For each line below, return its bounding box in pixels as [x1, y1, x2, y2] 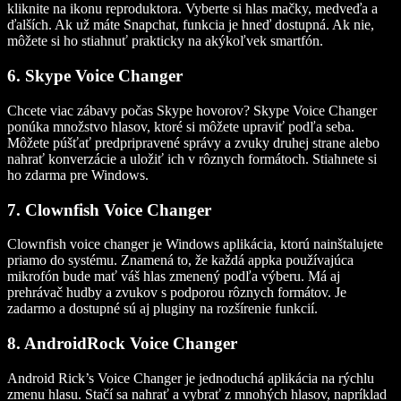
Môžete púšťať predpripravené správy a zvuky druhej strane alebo [7, 134, 380, 150]
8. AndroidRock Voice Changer [7, 333, 237, 353]
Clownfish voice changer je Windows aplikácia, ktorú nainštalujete [7, 236, 383, 252]
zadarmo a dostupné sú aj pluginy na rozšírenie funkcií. [7, 301, 318, 317]
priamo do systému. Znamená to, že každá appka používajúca [7, 252, 354, 269]
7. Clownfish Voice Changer [7, 200, 211, 219]
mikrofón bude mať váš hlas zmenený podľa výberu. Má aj [7, 269, 340, 285]
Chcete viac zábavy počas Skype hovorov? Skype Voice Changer [7, 102, 377, 118]
